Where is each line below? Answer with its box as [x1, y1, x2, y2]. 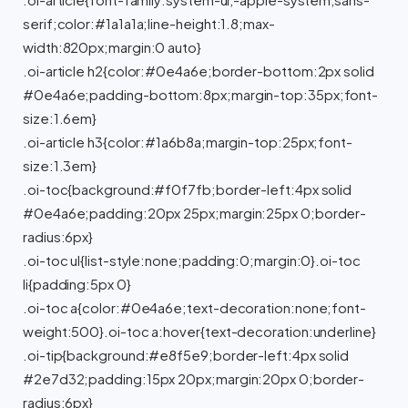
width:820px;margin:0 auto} [23, 39, 201, 56]
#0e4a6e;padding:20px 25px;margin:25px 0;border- [23, 205, 367, 221]
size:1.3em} [23, 158, 97, 174]
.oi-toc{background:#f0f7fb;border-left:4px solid [23, 181, 352, 198]
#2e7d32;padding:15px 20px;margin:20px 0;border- [23, 371, 365, 387]
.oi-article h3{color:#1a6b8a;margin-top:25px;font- [23, 134, 353, 150]
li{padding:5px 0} [23, 276, 131, 292]
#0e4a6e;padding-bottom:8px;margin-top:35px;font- [23, 87, 379, 103]
